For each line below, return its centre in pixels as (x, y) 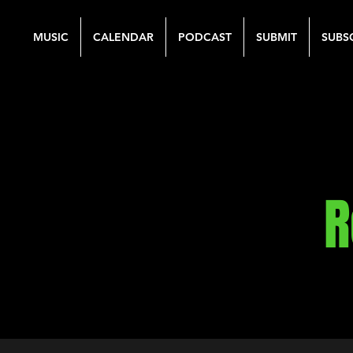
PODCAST (205, 37)
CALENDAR (123, 37)
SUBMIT (277, 37)
